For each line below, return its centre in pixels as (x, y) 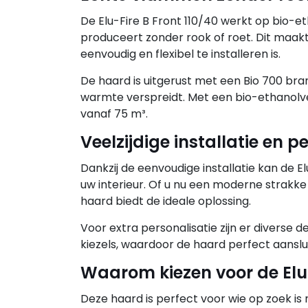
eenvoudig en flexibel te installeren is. (180, 54)
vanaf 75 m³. (114, 114)
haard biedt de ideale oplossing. (166, 201)
